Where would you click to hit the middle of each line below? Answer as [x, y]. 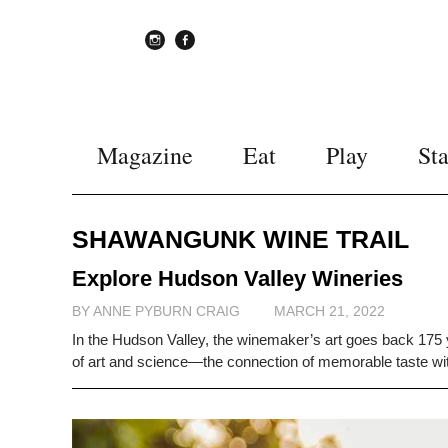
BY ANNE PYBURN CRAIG [156, 311]
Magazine [145, 155]
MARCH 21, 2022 [329, 311]
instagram [175, 57]
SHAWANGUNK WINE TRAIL [240, 239]
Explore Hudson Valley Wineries [237, 278]
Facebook [205, 57]
